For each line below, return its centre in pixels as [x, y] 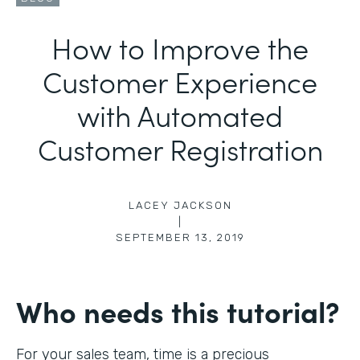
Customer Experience [180, 80]
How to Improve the [180, 47]
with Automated [180, 114]
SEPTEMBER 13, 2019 [180, 237]
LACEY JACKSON [180, 205]
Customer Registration [180, 148]
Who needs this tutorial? [178, 310]
